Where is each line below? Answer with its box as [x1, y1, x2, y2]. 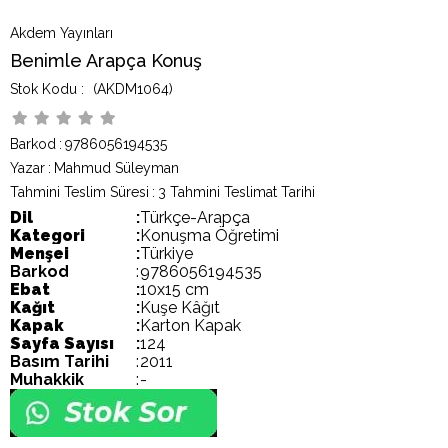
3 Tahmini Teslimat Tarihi [158, 184, 315, 200]
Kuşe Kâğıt [140, 298, 220, 317]
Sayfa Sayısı [10, 334, 114, 353]
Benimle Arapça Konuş [10, 50, 202, 71]
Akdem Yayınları [10, 25, 113, 41]
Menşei [10, 244, 69, 263]
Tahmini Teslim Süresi [10, 184, 149, 200]
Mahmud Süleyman [54, 160, 179, 176]
